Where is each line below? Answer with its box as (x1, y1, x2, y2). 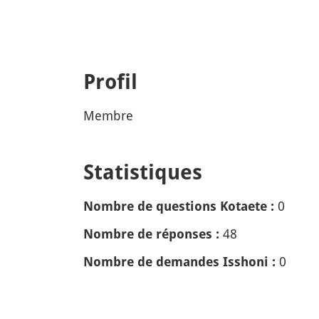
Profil (83, 70, 137, 94)
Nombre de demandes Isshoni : (83, 254, 276, 269)
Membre (83, 107, 133, 124)
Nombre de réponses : (83, 226, 219, 241)
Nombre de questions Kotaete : (83, 199, 274, 214)
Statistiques (83, 160, 202, 184)
